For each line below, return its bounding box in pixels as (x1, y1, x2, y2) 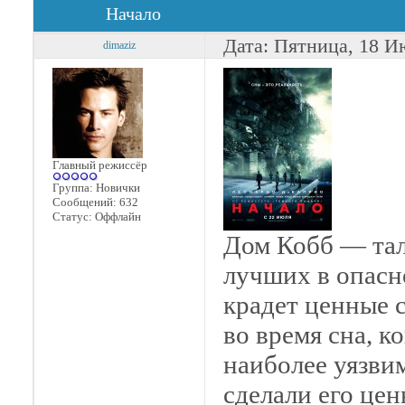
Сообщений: (52, 195, 119, 209)
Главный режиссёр (52, 158, 147, 172)
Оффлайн (95, 210, 141, 223)
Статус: (52, 210, 95, 223)
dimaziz (103, 39, 136, 52)
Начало (106, 4, 161, 24)
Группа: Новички (52, 181, 140, 194)
